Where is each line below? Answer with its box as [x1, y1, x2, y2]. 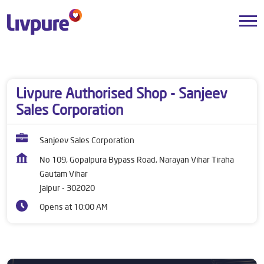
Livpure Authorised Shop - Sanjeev [16, 84, 227, 102]
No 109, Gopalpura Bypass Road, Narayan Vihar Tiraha [39, 154, 234, 165]
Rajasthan [82, 53, 118, 64]
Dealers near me [7, 53, 66, 64]
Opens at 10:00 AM [39, 202, 108, 212]
